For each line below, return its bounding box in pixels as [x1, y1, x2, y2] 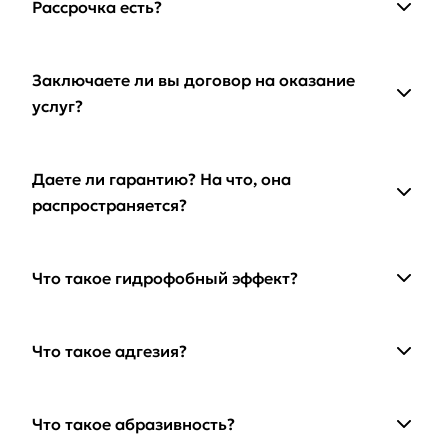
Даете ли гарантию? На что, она [32, 169, 291, 190]
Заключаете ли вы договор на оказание [32, 70, 355, 91]
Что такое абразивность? [32, 414, 235, 435]
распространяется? [32, 195, 187, 216]
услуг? [32, 96, 83, 117]
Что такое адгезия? [32, 341, 187, 362]
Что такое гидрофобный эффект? [32, 268, 298, 289]
